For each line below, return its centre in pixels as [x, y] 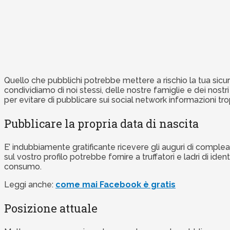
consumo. [23, 167]
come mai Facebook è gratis [116, 185]
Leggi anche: [30, 185]
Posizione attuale [51, 208]
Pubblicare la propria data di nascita [101, 124]
